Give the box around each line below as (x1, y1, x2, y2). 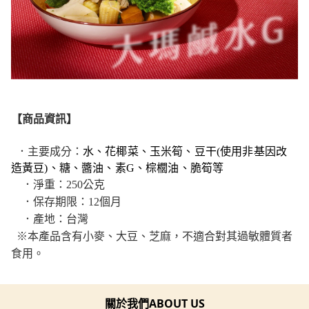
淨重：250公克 (33, 179, 105, 191)
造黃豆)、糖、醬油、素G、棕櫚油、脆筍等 (11, 162, 224, 175)
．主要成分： (11, 146, 83, 158)
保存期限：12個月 (33, 196, 121, 208)
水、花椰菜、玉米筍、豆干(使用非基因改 (83, 146, 288, 158)
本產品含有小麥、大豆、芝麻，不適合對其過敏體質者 (28, 230, 292, 243)
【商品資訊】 (11, 113, 77, 126)
